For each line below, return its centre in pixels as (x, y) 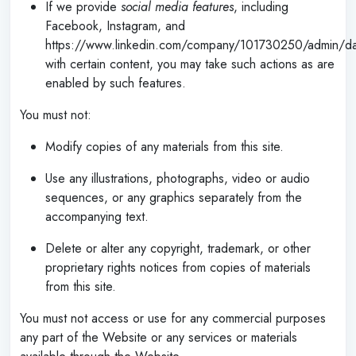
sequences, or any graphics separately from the (174, 197)
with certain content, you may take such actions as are (190, 64)
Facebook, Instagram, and (115, 25)
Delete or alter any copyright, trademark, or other (178, 248)
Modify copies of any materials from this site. (164, 146)
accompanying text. (97, 216)
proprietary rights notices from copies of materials (178, 267)
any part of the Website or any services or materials (159, 337)
